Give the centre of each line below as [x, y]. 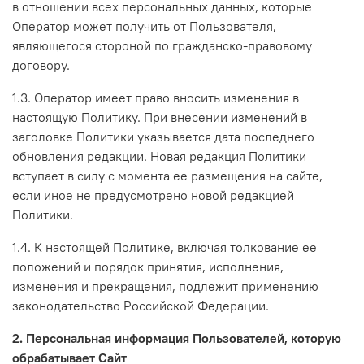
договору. [41, 65]
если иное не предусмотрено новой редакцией [153, 195]
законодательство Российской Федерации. [141, 305]
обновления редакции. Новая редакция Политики [159, 156]
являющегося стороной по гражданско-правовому [162, 45]
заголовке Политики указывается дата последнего [163, 136]
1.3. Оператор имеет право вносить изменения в [156, 97]
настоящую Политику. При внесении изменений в [160, 117]
